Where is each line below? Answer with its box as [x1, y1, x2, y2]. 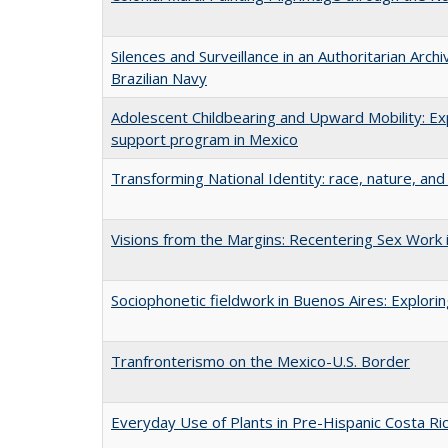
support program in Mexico [111, 128, 298, 149]
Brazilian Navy [111, 67, 207, 88]
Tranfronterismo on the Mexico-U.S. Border [111, 350, 410, 371]
